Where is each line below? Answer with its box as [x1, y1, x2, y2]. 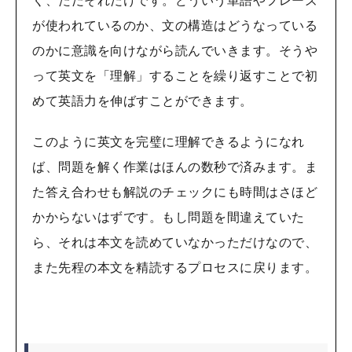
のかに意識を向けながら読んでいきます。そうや [32, 45, 317, 58]
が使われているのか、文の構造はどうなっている [32, 20, 317, 33]
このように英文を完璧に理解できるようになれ [32, 136, 305, 149]
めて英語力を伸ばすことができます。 [32, 95, 253, 108]
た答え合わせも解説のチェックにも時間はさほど [32, 186, 317, 200]
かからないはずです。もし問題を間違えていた [32, 211, 305, 225]
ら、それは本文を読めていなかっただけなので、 [32, 236, 317, 250]
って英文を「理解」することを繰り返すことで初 [32, 70, 317, 83]
